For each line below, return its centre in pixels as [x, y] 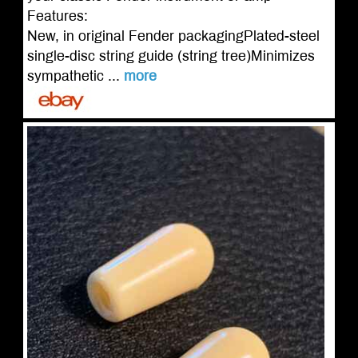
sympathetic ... [75, 76]
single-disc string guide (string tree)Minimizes [171, 56]
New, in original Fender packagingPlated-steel [173, 36]
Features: [57, 16]
